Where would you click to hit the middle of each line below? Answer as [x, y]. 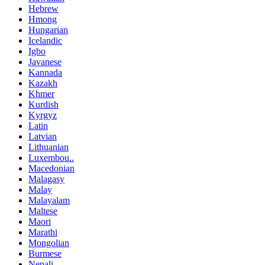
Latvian [43, 137]
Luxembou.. [51, 158]
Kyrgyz [43, 115]
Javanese [45, 62]
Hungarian [48, 30]
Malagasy [46, 179]
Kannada [45, 73]
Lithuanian [49, 147]
